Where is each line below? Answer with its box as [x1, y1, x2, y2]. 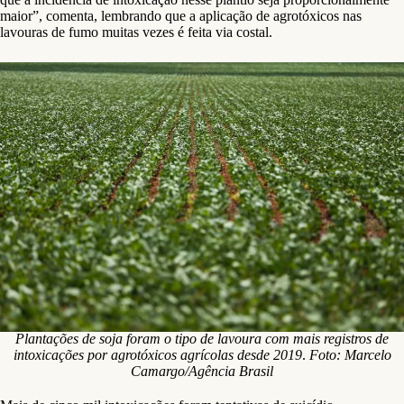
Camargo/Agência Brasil [131, 363, 273, 380]
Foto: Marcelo [308, 347, 391, 363]
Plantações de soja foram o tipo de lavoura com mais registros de [15, 331, 389, 347]
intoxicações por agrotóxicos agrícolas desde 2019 [13, 347, 302, 363]
